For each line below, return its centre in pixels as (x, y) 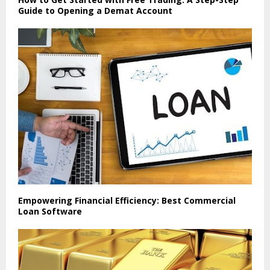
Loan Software (50, 212)
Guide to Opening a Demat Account (95, 11)
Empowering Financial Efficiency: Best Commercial (127, 201)
